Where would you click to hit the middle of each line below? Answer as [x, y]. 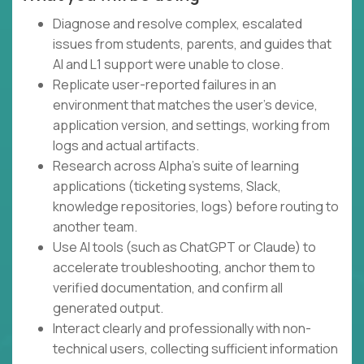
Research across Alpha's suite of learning [176, 166]
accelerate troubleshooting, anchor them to [184, 268]
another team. [95, 227]
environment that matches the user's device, [185, 105]
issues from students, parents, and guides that [192, 44]
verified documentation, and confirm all [168, 288]
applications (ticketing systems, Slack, [167, 186]
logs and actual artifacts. [126, 146]
